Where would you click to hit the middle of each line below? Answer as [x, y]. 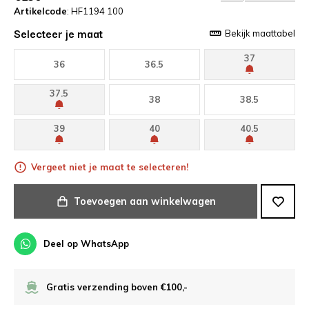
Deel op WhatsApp [86, 244]
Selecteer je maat [58, 33]
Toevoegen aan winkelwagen [144, 201]
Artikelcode [40, 11]
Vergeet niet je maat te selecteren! [110, 167]
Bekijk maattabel [260, 33]
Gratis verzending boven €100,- [117, 287]
